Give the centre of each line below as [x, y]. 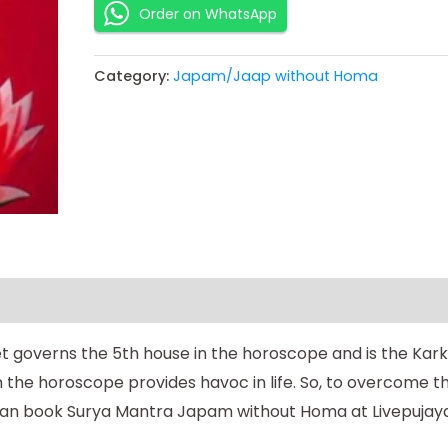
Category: [133, 76]
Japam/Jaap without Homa [275, 76]
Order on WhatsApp [207, 13]
